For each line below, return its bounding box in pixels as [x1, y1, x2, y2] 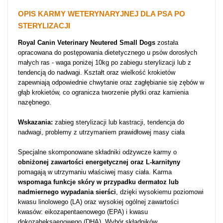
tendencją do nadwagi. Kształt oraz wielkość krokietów [18, 69, 175, 76]
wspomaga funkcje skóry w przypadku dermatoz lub [18, 178, 179, 186]
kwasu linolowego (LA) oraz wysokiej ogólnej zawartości [18, 198, 179, 206]
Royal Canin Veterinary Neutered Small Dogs [18, 39, 157, 46]
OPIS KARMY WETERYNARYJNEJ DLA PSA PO [18, 10, 185, 18]
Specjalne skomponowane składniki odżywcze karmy [18, 148, 173, 156]
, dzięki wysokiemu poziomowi [116, 188, 204, 196]
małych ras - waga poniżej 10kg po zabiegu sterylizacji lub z [18, 59, 191, 66]
